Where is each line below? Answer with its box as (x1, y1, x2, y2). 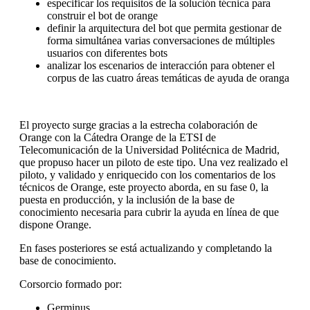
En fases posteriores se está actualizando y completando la (19, 242, 272, 255)
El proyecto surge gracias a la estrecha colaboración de (19, 119, 257, 131)
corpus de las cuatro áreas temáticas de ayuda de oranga (47, 72, 289, 84)
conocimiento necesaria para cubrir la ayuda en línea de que (19, 206, 279, 219)
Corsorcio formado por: (19, 278, 122, 291)
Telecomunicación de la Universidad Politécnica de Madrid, (19, 144, 280, 156)
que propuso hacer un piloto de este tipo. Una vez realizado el (19, 156, 288, 169)
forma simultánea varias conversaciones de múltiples (47, 35, 275, 47)
